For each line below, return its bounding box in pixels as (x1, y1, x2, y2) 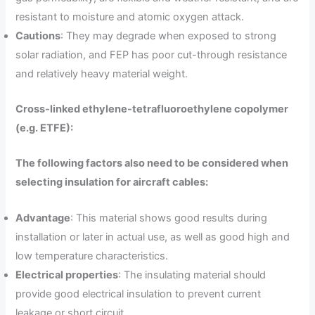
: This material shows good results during (70, 211, 268, 224)
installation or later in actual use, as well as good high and (15, 230, 290, 243)
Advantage (15, 211, 71, 224)
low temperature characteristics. (15, 249, 169, 262)
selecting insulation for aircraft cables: (15, 176, 209, 189)
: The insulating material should (118, 268, 266, 281)
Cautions (15, 29, 61, 42)
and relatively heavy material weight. (15, 67, 188, 80)
